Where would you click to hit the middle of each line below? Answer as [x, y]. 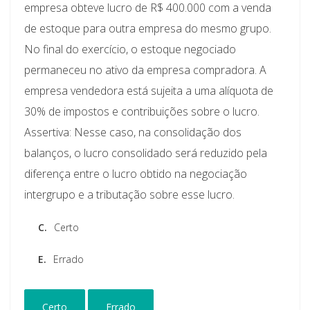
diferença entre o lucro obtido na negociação [136, 173]
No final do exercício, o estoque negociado [130, 49]
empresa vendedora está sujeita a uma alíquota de [149, 90]
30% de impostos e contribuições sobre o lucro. [142, 111]
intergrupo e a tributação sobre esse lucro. [129, 194]
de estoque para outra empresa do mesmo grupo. [148, 28]
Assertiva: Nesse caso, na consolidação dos [133, 132]
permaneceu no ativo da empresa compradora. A [145, 70]
